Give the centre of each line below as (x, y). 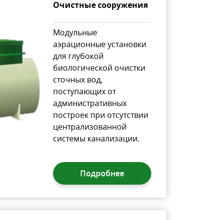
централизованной (90, 126)
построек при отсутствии (100, 115)
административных (90, 103)
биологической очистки (99, 68)
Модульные (75, 32)
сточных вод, (78, 79)
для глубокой (78, 56)
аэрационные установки (99, 44)
